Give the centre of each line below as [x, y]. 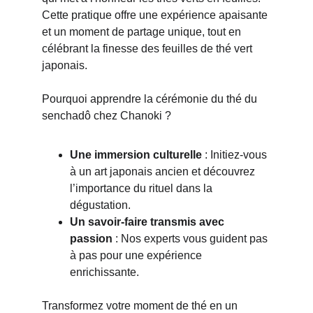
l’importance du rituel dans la [143, 188]
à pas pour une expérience [137, 255]
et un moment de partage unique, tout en [143, 32]
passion [91, 239]
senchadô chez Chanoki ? [107, 116]
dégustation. [100, 205]
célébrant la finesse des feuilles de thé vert [148, 49]
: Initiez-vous [236, 155]
